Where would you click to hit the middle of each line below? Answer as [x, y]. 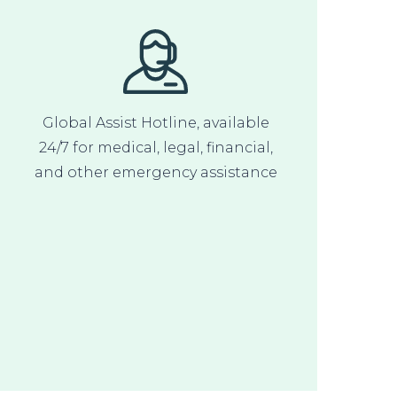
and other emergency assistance [156, 172]
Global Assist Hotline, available [156, 122]
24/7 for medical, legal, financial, [156, 147]
